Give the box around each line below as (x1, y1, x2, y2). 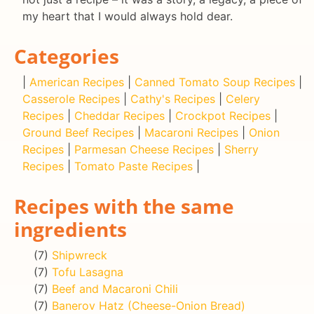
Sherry (224, 142, 259, 156)
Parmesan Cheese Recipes (74, 142, 214, 156)
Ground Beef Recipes (22, 125, 134, 139)
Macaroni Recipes (144, 125, 238, 139)
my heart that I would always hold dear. (22, 9, 233, 24)
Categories (14, 42, 119, 69)
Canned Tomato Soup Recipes (135, 74, 295, 89)
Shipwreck (52, 247, 107, 262)
